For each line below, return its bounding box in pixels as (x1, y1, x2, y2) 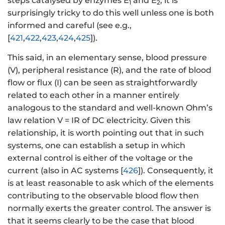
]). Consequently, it (138, 165, 213, 175)
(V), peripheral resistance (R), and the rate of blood (8, 65, 211, 75)
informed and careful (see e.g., (8, 21, 132, 31)
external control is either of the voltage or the (8, 153, 193, 163)
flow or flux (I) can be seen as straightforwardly (8, 77, 197, 87)
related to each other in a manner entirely (8, 90, 179, 100)
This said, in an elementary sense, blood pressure (8, 52, 207, 62)
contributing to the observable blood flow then (8, 190, 199, 200)
